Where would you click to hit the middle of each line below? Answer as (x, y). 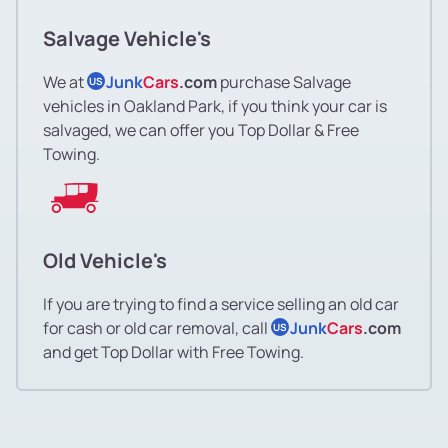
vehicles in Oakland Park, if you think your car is (215, 105)
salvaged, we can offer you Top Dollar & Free (201, 129)
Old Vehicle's (105, 260)
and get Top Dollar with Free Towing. (173, 351)
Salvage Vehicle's (127, 38)
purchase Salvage (284, 81)
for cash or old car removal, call (157, 327)
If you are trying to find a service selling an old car (221, 303)
